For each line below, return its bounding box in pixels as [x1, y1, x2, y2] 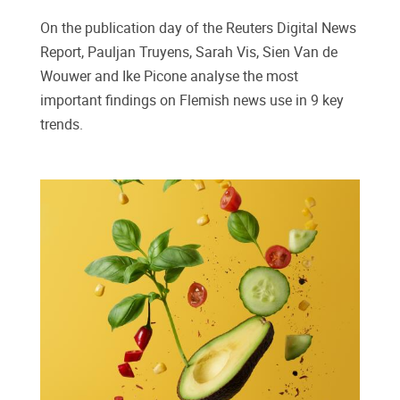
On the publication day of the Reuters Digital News [40, 20, 356, 37]
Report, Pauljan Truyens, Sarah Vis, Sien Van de [40, 44, 337, 62]
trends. [40, 116, 87, 134]
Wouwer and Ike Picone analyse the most [40, 68, 298, 86]
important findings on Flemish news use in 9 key [40, 92, 344, 110]
